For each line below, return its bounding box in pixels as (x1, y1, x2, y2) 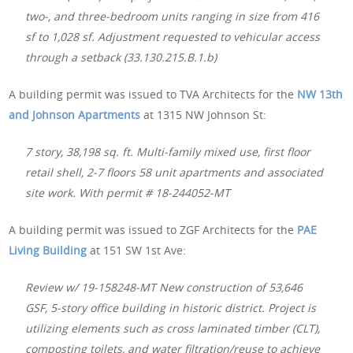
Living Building (9, 242, 87, 258)
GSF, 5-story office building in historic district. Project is (25, 299, 317, 315)
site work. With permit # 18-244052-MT (25, 184, 231, 200)
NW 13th (297, 86, 344, 102)
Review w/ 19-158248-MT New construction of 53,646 (25, 279, 303, 295)
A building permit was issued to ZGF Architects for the (9, 221, 298, 237)
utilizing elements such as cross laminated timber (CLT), (25, 320, 321, 336)
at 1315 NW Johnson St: (140, 106, 267, 122)
